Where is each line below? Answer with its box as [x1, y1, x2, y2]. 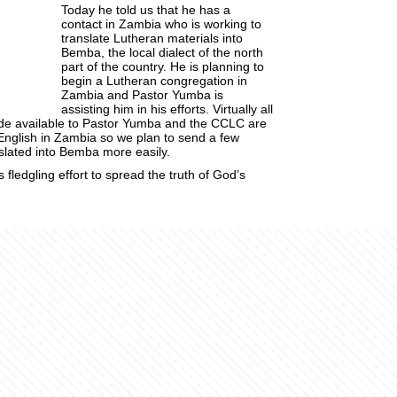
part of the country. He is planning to [60, 59, 264, 74]
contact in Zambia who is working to [60, 17, 261, 31]
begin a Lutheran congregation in [60, 74, 247, 88]
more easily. [98, 144, 170, 159]
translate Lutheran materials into [60, 31, 243, 45]
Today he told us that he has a [60, 3, 230, 17]
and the [160, 116, 211, 130]
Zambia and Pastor [60, 88, 172, 102]
